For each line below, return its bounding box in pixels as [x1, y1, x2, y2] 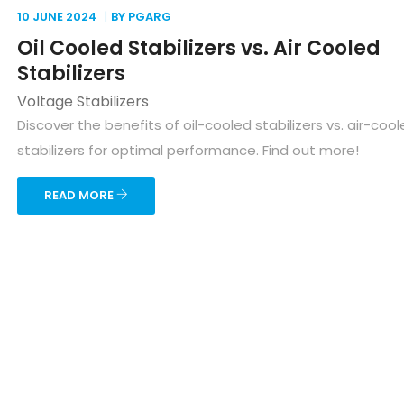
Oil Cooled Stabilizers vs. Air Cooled [17, 34, 381, 62]
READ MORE [44, 187, 116, 204]
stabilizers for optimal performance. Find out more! [17, 141, 359, 160]
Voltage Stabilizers [17, 91, 149, 112]
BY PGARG [111, 8, 171, 25]
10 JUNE [17, 8, 63, 25]
